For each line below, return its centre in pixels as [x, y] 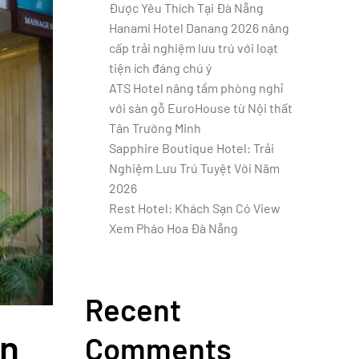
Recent [133, 309]
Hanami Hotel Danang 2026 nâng [199, 28]
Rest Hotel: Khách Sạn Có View [195, 208]
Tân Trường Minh [155, 128]
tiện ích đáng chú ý [160, 68]
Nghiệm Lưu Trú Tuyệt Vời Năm [194, 168]
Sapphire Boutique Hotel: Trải [192, 148]
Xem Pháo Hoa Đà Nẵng [173, 228]
